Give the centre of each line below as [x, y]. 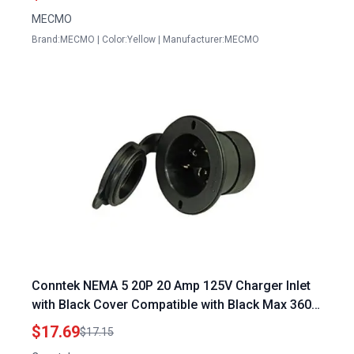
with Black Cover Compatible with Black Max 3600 [175, 305]
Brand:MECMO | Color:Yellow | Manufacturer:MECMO [145, 40]
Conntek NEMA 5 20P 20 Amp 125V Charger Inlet [171, 286]
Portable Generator [87, 324]
